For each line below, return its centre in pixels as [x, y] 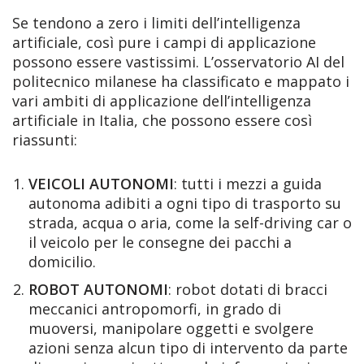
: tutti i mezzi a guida [248, 184]
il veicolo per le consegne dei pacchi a [160, 242]
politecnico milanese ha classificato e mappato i [181, 81]
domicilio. [62, 262]
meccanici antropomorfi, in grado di [155, 309]
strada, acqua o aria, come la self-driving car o [190, 223]
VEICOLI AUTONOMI [101, 184]
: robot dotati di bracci [248, 289]
